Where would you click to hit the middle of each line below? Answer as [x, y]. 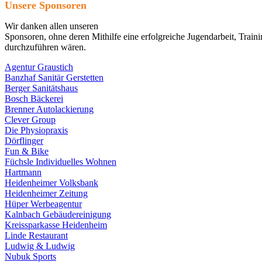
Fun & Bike [27, 151]
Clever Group [30, 120]
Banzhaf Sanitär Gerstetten [54, 78]
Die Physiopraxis [36, 130]
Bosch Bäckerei [34, 99]
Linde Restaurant [36, 236]
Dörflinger [24, 141]
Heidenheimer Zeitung [46, 194]
